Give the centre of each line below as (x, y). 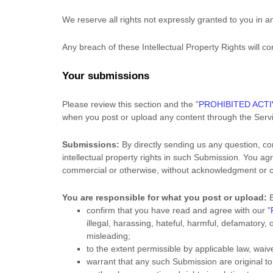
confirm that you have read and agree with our (177, 210)
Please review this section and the (129, 104)
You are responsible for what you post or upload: (165, 197)
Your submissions (106, 76)
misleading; (108, 236)
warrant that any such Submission (152, 261)
